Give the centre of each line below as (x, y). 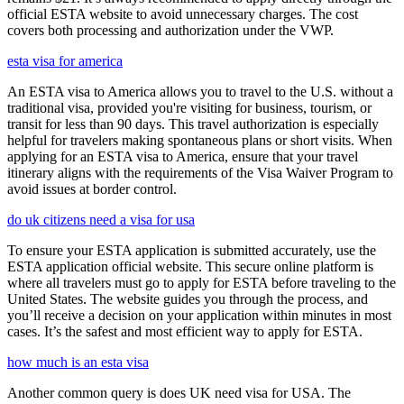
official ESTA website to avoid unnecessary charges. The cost (183, 14)
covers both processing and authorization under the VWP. (170, 31)
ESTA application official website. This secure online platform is (190, 267)
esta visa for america (65, 61)
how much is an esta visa (78, 363)
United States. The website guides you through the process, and (188, 299)
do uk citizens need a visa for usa (101, 220)
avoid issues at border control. (92, 189)
